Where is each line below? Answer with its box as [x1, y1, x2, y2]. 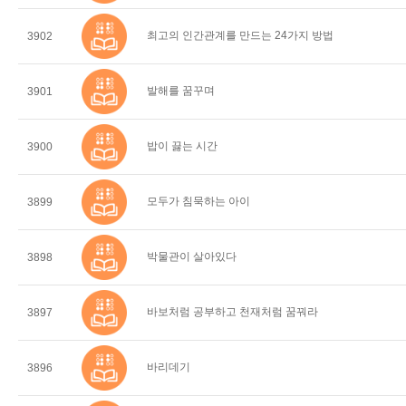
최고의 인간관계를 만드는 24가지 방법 [147, 29, 333, 42]
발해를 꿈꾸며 [147, 84, 215, 97]
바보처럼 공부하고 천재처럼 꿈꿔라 [147, 305, 318, 318]
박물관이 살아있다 [147, 250, 237, 263]
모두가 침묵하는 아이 [147, 195, 250, 208]
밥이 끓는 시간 [147, 140, 217, 152]
